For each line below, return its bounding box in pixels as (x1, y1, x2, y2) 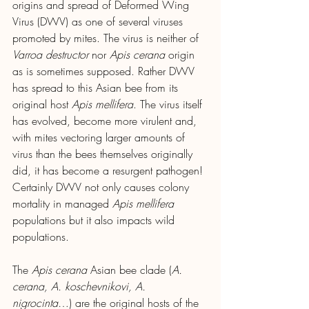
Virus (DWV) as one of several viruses (12, 13, 186, 29)
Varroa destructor (12, 46, 88, 62)
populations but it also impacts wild (12, 212, 178, 228)
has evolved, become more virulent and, (12, 112, 200, 128)
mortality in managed (12, 195, 112, 211)
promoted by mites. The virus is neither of (12, 30, 202, 46)
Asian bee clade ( (90, 261, 172, 277)
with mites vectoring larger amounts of (12, 129, 188, 145)
